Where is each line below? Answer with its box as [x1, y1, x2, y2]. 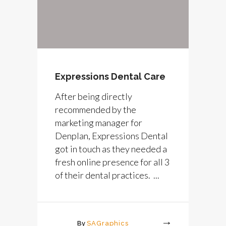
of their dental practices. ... [55, 169, 159, 181]
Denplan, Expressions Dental [55, 130, 168, 141]
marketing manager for [55, 117, 142, 128]
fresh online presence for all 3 [55, 156, 169, 167]
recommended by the [55, 103, 136, 115]
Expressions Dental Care [55, 71, 165, 82]
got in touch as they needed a [55, 143, 167, 154]
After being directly [55, 90, 132, 102]
